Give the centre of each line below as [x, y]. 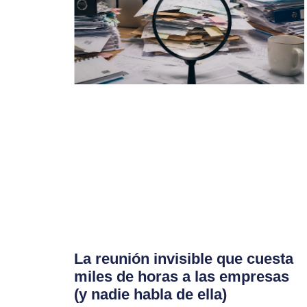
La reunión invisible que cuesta [183, 258]
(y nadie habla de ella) [150, 294]
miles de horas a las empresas [181, 276]
